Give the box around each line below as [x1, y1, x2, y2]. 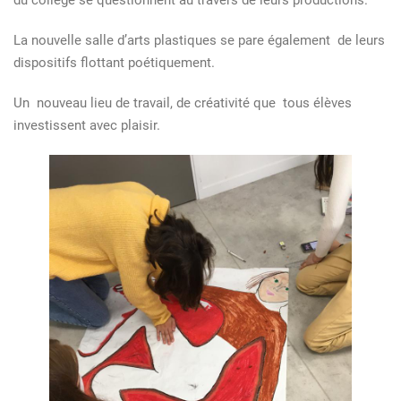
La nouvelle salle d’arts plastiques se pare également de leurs [13, 32, 385, 48]
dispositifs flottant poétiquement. [13, 55, 215, 71]
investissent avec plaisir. [13, 117, 160, 133]
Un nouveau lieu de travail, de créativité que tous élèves [13, 95, 352, 111]
